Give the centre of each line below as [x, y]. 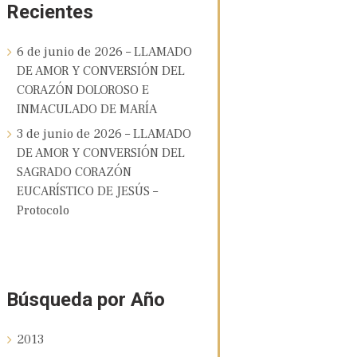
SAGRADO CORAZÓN [74, 173]
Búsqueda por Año [85, 300]
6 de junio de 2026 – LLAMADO [104, 52]
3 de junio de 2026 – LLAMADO [104, 134]
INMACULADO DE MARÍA [86, 110]
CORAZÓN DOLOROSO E [82, 90]
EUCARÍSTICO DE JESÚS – [87, 192]
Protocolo [43, 211]
